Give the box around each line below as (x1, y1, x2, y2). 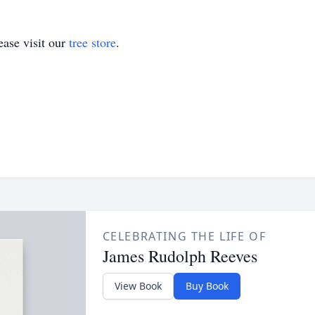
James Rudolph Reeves (102, 245, 257, 267)
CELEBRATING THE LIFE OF (102, 229, 266, 244)
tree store (69, 34, 116, 51)
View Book (114, 279, 162, 292)
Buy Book (185, 279, 229, 292)
